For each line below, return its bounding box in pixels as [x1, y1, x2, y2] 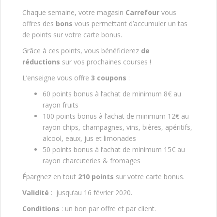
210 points [78, 171, 114, 181]
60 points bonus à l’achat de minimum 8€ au [43, 89, 181, 98]
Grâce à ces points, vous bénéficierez [22, 46, 141, 55]
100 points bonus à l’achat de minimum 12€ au [43, 111, 189, 121]
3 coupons [91, 73, 128, 82]
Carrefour [125, 7, 161, 17]
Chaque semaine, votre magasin [22, 7, 125, 17]
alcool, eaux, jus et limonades [43, 133, 136, 143]
